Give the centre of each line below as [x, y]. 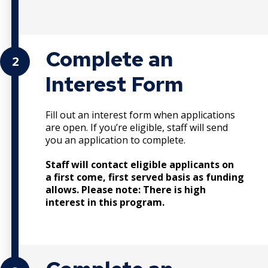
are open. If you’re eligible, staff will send [137, 127]
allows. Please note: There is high [126, 189]
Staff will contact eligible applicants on [140, 164]
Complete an [109, 59]
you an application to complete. [117, 140]
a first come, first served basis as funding [145, 177]
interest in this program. [105, 202]
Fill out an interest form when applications [140, 115]
